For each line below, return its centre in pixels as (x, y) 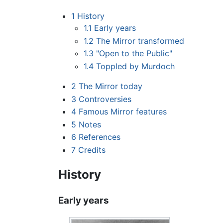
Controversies (105, 99)
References (99, 137)
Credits (92, 150)
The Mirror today (110, 86)
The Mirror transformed (140, 41)
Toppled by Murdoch (136, 66)
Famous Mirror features (122, 112)
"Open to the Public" (134, 54)
